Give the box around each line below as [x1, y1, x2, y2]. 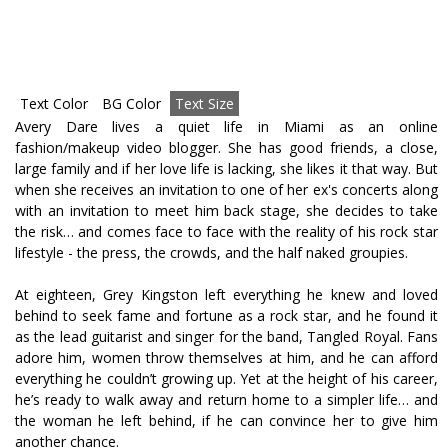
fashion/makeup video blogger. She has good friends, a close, [15, 138, 438, 157]
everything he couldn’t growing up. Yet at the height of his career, [15, 369, 438, 388]
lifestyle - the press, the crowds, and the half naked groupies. [15, 243, 408, 262]
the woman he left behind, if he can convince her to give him [15, 411, 438, 430]
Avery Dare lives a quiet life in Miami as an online [15, 117, 438, 136]
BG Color [102, 94, 161, 113]
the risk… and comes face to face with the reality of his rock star [15, 222, 438, 241]
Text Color [20, 94, 88, 113]
